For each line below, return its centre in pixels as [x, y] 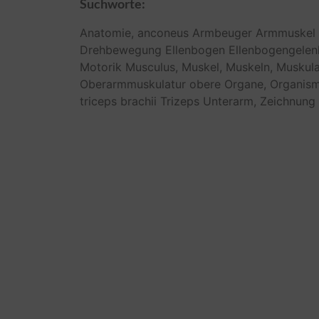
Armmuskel [286, 32]
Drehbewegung [121, 49]
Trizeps [180, 101]
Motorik [101, 67]
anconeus [163, 32]
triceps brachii [118, 101]
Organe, [245, 84]
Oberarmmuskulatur [133, 84]
